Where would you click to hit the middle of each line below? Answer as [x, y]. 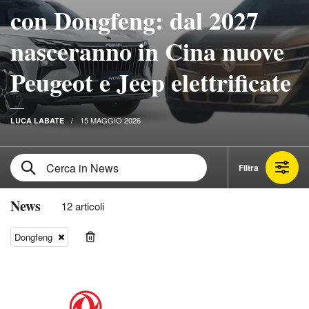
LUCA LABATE [37, 120]
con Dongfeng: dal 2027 [134, 20]
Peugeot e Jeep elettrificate [151, 82]
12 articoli [83, 206]
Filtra [249, 167]
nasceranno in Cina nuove [147, 51]
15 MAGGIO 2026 [110, 120]
